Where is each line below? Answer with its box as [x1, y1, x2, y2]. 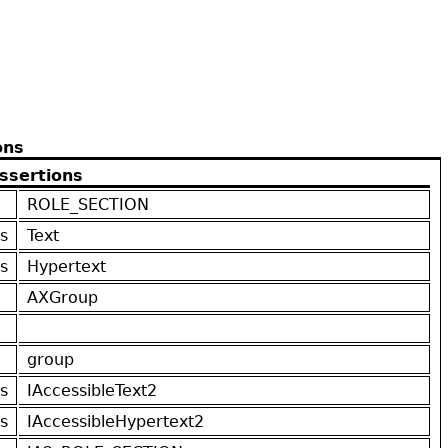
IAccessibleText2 [27, 380, 157, 400]
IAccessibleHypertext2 [27, 411, 204, 431]
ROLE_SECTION [27, 194, 149, 214]
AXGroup [27, 287, 98, 307]
